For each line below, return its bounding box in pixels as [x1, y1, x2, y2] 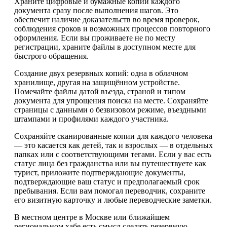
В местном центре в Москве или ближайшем [14, 213, 170, 222]
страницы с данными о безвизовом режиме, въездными [14, 105, 206, 115]
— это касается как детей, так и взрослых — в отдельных [14, 141, 213, 150]
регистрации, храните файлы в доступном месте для [14, 43, 196, 52]
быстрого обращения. [14, 52, 89, 61]
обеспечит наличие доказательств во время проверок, [14, 15, 200, 24]
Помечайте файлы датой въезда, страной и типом [14, 87, 185, 96]
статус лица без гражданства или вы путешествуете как [14, 159, 206, 168]
